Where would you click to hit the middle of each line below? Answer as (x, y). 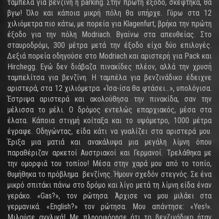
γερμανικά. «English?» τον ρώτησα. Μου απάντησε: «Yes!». (109, 207)
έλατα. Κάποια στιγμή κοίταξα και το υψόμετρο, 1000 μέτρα (109, 120)
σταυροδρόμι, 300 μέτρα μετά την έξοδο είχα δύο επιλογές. (109, 45)
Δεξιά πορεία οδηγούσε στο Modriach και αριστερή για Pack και (109, 56)
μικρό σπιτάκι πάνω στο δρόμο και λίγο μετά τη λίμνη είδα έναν (109, 185)
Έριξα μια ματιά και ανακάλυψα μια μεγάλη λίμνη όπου (109, 142)
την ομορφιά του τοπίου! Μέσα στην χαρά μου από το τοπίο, (109, 164)
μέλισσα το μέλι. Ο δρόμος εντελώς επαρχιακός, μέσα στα (109, 110)
